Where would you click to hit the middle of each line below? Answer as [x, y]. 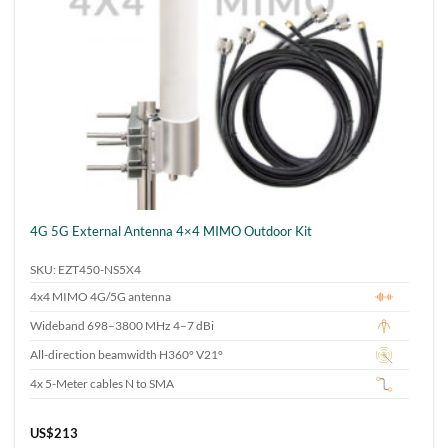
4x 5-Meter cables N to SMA [102, 384]
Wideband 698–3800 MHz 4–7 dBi [122, 326]
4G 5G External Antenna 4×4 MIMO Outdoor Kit [171, 230]
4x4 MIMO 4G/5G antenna [101, 297]
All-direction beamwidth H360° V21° [127, 355]
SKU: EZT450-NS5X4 [86, 270]
